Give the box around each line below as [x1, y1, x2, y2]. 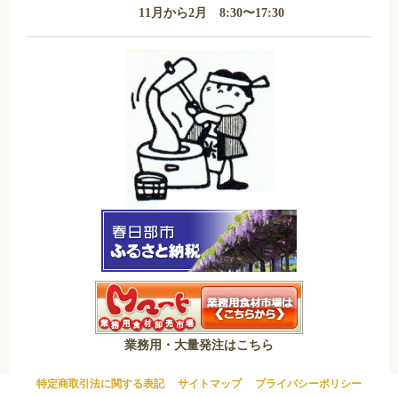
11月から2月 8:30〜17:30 [139, 5, 284, 20]
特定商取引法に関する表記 [36, 377, 164, 390]
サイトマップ [178, 377, 242, 390]
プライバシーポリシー [255, 377, 362, 390]
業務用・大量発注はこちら [124, 338, 274, 352]
